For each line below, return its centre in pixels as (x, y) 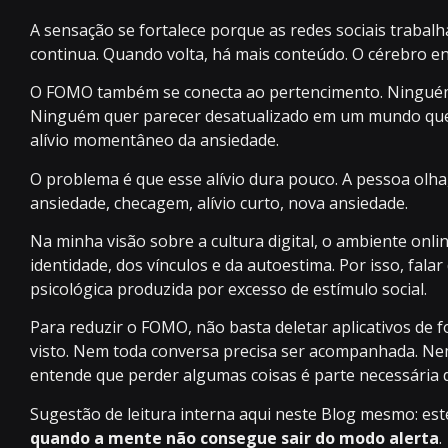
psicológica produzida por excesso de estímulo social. (228, 288)
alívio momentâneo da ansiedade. (154, 140)
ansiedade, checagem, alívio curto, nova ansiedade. (219, 202)
